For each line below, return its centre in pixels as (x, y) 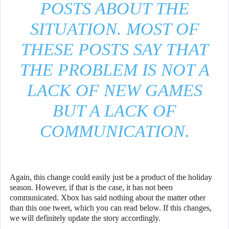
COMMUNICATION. (114, 131)
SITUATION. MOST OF (114, 29)
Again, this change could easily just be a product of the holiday (111, 177)
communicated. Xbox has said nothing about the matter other (108, 198)
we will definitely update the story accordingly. (85, 218)
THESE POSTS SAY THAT (114, 50)
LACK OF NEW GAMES (114, 90)
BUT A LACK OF (114, 111)
